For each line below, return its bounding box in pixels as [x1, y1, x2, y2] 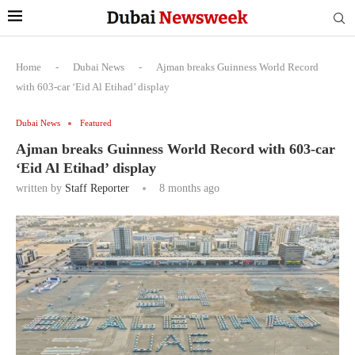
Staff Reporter [65, 182, 129, 194]
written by [16, 182, 65, 194]
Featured [80, 118, 112, 128]
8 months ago [156, 182, 219, 194]
